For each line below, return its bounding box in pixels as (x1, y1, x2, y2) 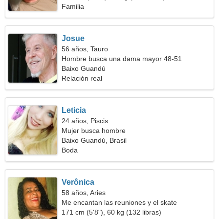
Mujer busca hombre (62, 127, 126, 134)
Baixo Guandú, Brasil (62, 136, 127, 144)
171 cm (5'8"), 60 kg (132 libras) (62, 208, 162, 216)
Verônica (62, 178, 95, 186)
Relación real (62, 74, 103, 82)
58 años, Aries (62, 189, 106, 197)
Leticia (62, 106, 87, 114)
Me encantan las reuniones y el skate (62, 198, 177, 206)
